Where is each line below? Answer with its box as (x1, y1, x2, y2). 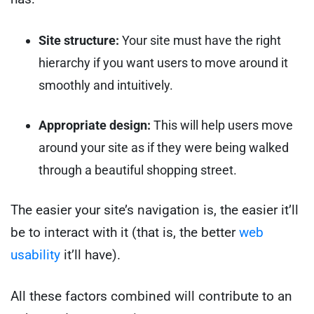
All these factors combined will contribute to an (11, 287, 292, 304)
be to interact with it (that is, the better (11, 224, 239, 241)
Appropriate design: (39, 118, 151, 133)
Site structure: (39, 32, 119, 48)
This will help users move (151, 118, 293, 133)
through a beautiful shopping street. (39, 163, 237, 178)
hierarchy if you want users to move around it (39, 55, 288, 70)
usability (11, 247, 60, 264)
